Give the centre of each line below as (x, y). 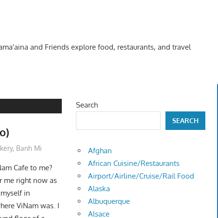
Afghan (100, 151)
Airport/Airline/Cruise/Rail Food (141, 176)
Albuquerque (109, 201)
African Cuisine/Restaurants (134, 163)
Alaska (99, 189)
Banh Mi (29, 148)
